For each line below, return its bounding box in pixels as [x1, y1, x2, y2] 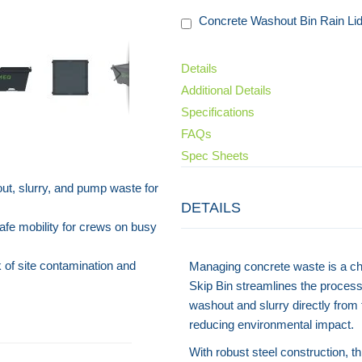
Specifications [181, 104, 255, 119]
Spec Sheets [181, 148, 249, 162]
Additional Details [181, 82, 271, 97]
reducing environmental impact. [189, 317, 354, 331]
